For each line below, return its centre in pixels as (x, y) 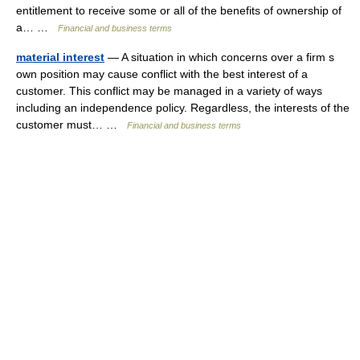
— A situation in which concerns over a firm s (219, 57)
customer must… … (72, 125)
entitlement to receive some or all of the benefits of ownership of (179, 10)
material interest (60, 57)
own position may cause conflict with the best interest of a (162, 74)
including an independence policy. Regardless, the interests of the (183, 108)
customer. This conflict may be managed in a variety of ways (169, 91)
